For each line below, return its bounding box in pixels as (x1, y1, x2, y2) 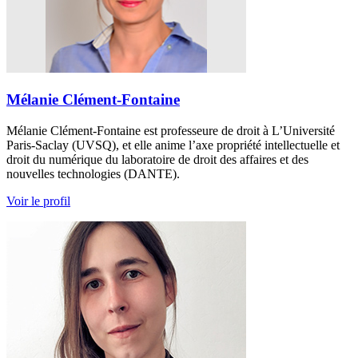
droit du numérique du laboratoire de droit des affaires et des (6, 152, 308, 166)
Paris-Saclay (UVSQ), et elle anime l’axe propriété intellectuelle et (6, 137, 340, 152)
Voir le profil (6, 193, 70, 208)
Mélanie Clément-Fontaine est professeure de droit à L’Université (6, 123, 335, 137)
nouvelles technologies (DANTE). (6, 166, 180, 181)
